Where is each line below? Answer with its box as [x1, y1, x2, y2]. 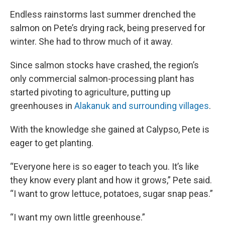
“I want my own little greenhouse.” [10, 212, 145, 222]
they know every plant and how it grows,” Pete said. [10, 175, 212, 185]
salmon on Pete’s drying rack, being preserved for [10, 23, 205, 33]
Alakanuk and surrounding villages [74, 100, 209, 111]
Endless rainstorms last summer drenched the [10, 9, 196, 20]
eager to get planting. [10, 138, 93, 148]
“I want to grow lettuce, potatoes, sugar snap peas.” [10, 188, 213, 199]
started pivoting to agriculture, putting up [10, 87, 171, 97]
